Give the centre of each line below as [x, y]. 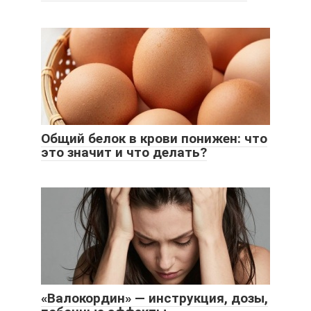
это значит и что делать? [124, 152]
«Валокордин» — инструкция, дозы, [154, 298]
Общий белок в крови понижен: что [154, 138]
